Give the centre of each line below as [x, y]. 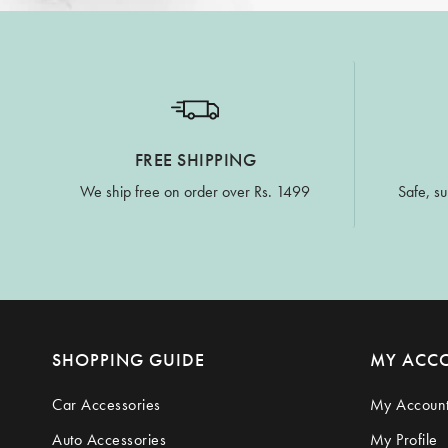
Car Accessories [106, 404]
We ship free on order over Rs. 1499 [195, 191]
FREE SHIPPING [195, 159]
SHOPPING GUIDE [128, 359]
